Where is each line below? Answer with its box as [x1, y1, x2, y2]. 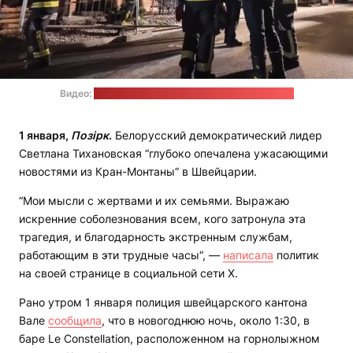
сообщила [48, 314, 102, 328]
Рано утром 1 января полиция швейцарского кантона [19, 295, 307, 310]
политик [273, 248, 319, 262]
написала [223, 248, 273, 262]
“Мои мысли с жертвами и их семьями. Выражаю [19, 194, 289, 208]
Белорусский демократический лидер [112, 128, 322, 143]
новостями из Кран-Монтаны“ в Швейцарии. [19, 165, 257, 179]
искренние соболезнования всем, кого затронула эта [19, 212, 306, 226]
